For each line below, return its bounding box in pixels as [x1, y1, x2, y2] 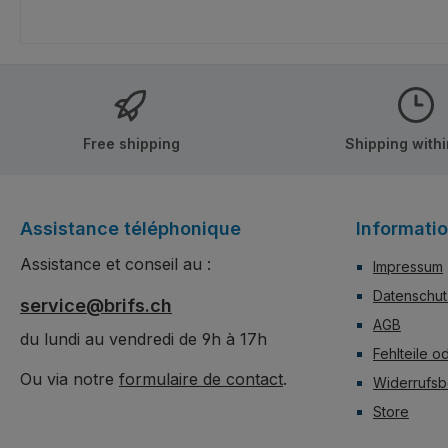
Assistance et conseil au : [20, 254, 211, 274]
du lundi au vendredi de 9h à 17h [20, 329, 267, 349]
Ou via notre [20, 369, 119, 389]
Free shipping [82, 134, 180, 152]
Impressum [373, 258, 443, 275]
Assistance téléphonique [20, 218, 241, 239]
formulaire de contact [119, 369, 283, 389]
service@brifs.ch [20, 295, 172, 316]
